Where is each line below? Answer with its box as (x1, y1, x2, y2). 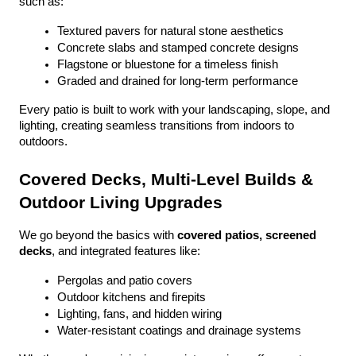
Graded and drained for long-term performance (57, 75, 298, 87)
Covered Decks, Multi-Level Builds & (19, 170, 313, 189)
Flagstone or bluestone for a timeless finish (57, 58, 278, 71)
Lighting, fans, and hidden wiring (57, 308, 222, 320)
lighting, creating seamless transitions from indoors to (19, 119, 294, 132)
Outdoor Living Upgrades (19, 193, 222, 212)
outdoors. (19, 135, 68, 148)
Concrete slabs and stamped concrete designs (57, 41, 299, 54)
